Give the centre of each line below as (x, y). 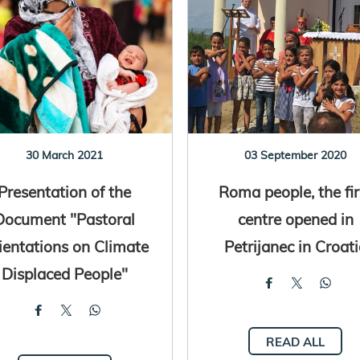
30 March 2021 (65, 155)
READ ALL (296, 342)
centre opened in (295, 219)
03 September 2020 (296, 155)
